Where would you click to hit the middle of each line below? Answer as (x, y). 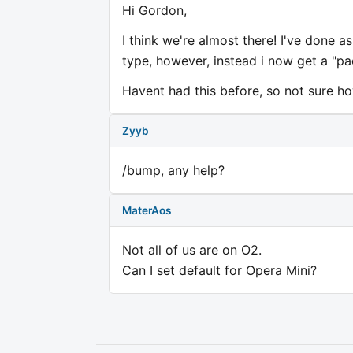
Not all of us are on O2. (192, 250)
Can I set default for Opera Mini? (219, 271)
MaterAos (147, 210)
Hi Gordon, (154, 11)
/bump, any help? (173, 171)
